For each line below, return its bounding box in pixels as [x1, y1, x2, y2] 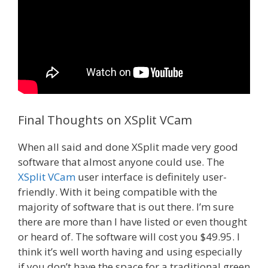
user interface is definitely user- [75, 169, 227, 184]
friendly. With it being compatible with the [18, 184, 217, 199]
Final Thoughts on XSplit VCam [18, 111, 192, 128]
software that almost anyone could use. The [18, 154, 224, 169]
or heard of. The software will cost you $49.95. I [18, 229, 240, 243]
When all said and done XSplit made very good [18, 139, 238, 154]
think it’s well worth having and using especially [18, 244, 242, 258]
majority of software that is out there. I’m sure [18, 199, 234, 214]
